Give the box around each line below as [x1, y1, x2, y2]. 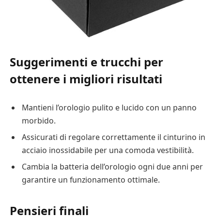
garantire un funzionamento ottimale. [22, 174, 160, 185]
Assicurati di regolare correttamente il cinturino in [22, 131, 205, 142]
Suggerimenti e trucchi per [10, 54, 163, 70]
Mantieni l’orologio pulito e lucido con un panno [22, 102, 197, 113]
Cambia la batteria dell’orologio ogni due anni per [22, 161, 203, 172]
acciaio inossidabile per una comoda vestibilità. [22, 144, 194, 155]
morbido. [22, 115, 56, 126]
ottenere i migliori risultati [10, 71, 162, 87]
